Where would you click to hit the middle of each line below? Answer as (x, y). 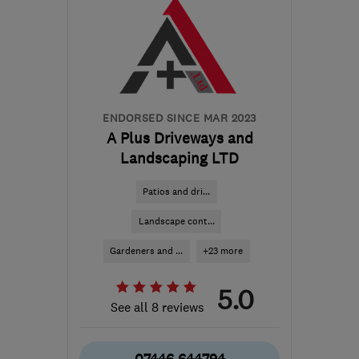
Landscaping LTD (179, 158)
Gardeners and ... (146, 251)
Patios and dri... (176, 192)
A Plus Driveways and (179, 138)
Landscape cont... (176, 221)
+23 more (223, 251)
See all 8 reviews (157, 307)
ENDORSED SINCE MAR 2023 (179, 118)
